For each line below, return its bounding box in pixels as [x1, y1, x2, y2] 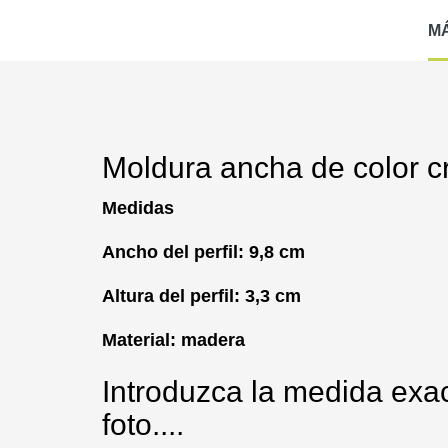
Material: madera [102, 330, 245, 351]
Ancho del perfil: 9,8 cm [102, 242, 305, 263]
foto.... [102, 408, 192, 442]
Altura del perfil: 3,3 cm [102, 286, 301, 307]
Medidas [102, 198, 174, 219]
